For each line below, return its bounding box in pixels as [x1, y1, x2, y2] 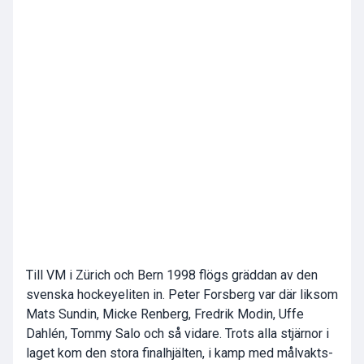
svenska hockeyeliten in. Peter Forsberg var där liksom [26, 287, 338, 303]
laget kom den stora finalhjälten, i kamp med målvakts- [26, 345, 333, 362]
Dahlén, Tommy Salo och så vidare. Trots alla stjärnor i [26, 326, 329, 342]
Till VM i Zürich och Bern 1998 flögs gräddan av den [26, 267, 318, 284]
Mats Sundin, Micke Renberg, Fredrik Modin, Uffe [26, 306, 304, 323]
